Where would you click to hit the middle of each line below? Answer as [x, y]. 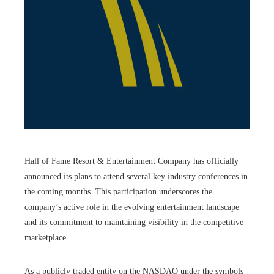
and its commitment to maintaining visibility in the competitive [134, 222]
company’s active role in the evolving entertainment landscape [132, 207]
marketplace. [46, 237]
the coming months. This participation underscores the [118, 191]
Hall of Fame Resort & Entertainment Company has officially [131, 161]
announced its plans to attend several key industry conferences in [136, 176]
